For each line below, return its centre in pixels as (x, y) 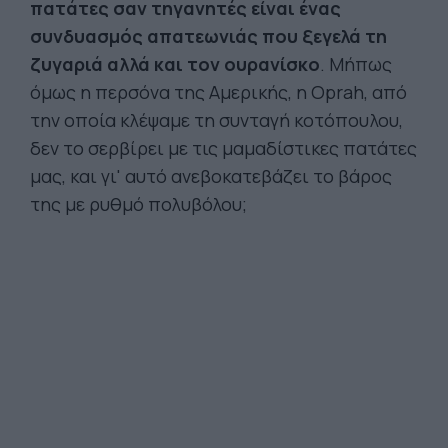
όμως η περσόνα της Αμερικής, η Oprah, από (218, 92)
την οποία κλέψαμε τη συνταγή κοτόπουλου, (216, 120)
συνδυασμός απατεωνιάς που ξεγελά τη (208, 36)
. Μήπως (356, 64)
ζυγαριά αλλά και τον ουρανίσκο (175, 64)
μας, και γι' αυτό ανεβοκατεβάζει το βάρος (211, 176)
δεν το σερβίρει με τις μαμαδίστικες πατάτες (223, 148)
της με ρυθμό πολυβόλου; (138, 204)
